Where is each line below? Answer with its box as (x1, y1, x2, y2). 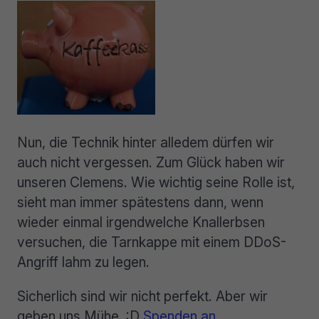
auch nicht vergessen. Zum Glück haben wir (17, 154, 285, 172)
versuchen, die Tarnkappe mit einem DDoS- (17, 234, 286, 251)
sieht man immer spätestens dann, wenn (17, 194, 263, 211)
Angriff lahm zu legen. (17, 253, 150, 271)
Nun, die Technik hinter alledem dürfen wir (17, 134, 274, 152)
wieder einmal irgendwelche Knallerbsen (17, 214, 265, 231)
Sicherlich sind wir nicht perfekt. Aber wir (17, 287, 268, 305)
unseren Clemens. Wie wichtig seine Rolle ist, (17, 174, 295, 192)
